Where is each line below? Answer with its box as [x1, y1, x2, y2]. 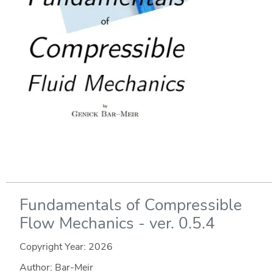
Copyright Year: [19, 239, 88, 253]
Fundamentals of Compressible [19, 194, 242, 216]
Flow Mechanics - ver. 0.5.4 [19, 212, 215, 234]
